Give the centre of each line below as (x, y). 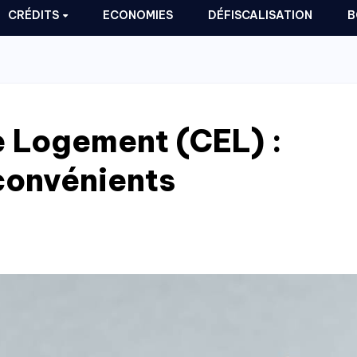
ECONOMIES (138, 15)
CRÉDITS (34, 15)
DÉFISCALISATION (261, 15)
